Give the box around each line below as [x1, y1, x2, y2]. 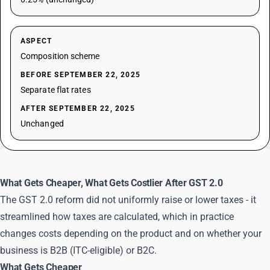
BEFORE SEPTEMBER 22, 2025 [20, 71, 140, 79]
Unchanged [20, 119, 64, 128]
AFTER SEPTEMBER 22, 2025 [20, 104, 135, 113]
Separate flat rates [20, 85, 91, 95]
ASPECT [20, 37, 52, 45]
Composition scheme [20, 51, 100, 61]
